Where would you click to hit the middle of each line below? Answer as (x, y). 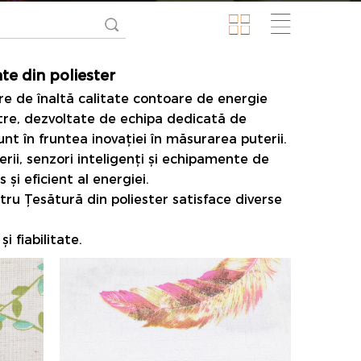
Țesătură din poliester (99, 199)
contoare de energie (201, 99)
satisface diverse (228, 199)
